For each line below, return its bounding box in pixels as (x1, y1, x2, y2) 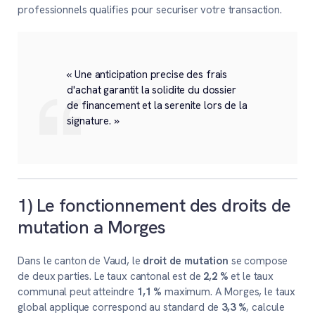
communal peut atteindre (18, 285, 137, 300)
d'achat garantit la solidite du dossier (67, 83, 236, 97)
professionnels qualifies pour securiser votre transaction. (18, 3, 282, 17)
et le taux (228, 269, 274, 284)
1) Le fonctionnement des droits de (18, 193, 291, 217)
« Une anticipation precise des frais (67, 67, 228, 82)
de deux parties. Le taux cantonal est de (18, 269, 204, 284)
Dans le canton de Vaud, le (18, 254, 143, 269)
